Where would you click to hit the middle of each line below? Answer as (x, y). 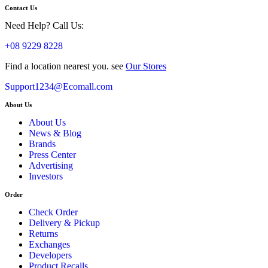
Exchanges (49, 244)
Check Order (53, 212)
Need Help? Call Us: (44, 25)
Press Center (52, 155)
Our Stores (146, 66)
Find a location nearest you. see (65, 66)
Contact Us (21, 8)
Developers (50, 255)
